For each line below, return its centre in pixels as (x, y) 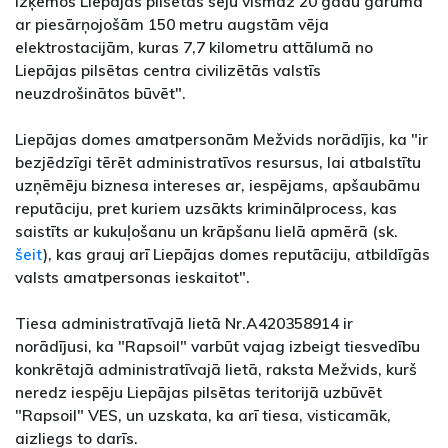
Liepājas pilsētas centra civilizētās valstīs (168, 70)
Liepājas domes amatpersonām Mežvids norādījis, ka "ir (221, 139)
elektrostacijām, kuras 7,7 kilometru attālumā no (194, 47)
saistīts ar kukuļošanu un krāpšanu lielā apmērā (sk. (206, 231)
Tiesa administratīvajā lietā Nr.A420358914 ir (184, 323)
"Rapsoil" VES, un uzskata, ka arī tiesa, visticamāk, (203, 415)
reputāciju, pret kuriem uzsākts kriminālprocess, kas (206, 208)
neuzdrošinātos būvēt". (100, 93)
